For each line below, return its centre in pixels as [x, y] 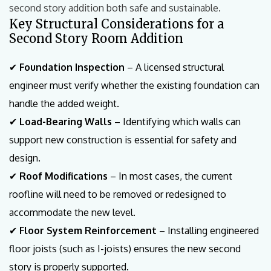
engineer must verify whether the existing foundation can [134, 85]
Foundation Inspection [72, 67]
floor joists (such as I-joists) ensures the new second [125, 248]
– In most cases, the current [170, 176]
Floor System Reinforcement [88, 230]
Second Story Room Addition [96, 38]
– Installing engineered [208, 230]
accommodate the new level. [72, 212]
